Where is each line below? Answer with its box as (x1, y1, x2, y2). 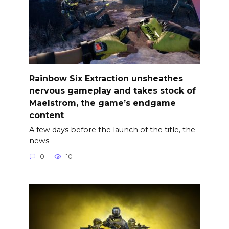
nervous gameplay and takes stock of (29, 85, 196, 96)
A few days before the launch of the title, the (29, 125, 195, 134)
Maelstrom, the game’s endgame (29, 98, 176, 108)
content (29, 110, 64, 120)
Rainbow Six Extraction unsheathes (29, 73, 183, 83)
